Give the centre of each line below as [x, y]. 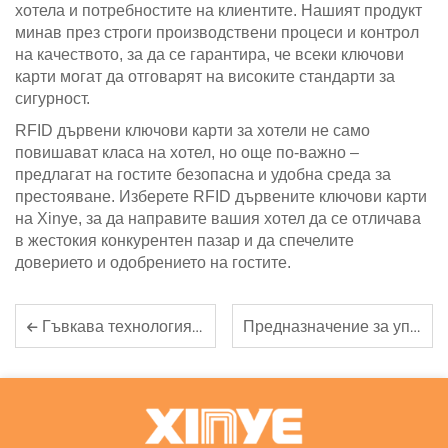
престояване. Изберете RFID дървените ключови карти [221, 196]
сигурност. [52, 98]
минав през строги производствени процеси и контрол [217, 32]
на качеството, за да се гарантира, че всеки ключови [209, 54]
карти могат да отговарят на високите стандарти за [205, 76]
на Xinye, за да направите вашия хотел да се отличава [218, 218]
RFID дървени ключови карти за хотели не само [192, 130]
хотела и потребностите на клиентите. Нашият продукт [218, 10]
